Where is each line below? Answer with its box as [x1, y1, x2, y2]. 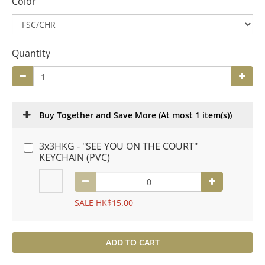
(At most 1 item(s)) [159, 109, 232, 121]
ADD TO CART [105, 237, 160, 248]
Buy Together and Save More [39, 109, 159, 121]
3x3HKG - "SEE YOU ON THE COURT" [39, 140, 198, 153]
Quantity [12, 47, 50, 60]
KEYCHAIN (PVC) [39, 151, 110, 164]
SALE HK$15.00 [75, 197, 133, 208]
